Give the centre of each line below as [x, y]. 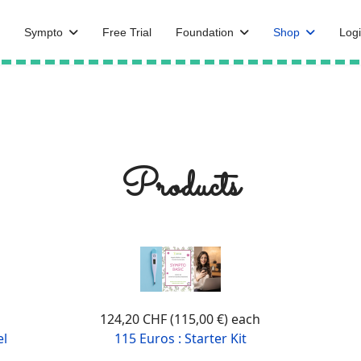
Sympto [44, 32]
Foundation [205, 32]
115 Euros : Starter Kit [180, 338]
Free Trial [127, 32]
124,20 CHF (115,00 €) [166, 319]
